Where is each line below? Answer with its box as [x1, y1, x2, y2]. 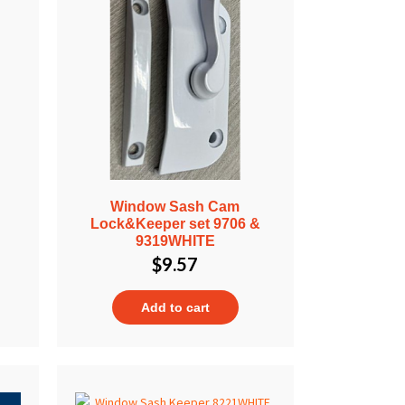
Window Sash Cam [110, 198, 240, 214]
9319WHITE [135, 232, 215, 249]
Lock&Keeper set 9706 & [89, 215, 260, 231]
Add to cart [140, 299, 210, 315]
